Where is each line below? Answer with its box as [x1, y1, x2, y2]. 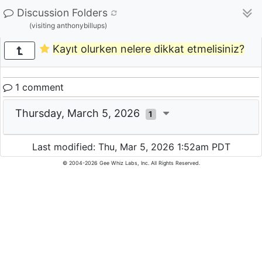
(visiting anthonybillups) [29, 21, 107, 30]
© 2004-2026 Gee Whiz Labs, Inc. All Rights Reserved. [62, 160, 200, 167]
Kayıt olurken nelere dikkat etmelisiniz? [52, 43, 244, 56]
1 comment [12, 81, 64, 93]
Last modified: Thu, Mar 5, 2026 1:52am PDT [32, 141, 230, 153]
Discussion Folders [17, 6, 108, 19]
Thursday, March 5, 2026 [15, 107, 146, 119]
